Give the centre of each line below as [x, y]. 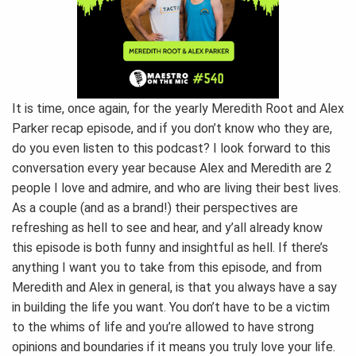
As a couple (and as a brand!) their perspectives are [155, 208]
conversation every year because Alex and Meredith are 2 [172, 168]
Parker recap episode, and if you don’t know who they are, [172, 129]
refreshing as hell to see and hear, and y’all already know [167, 228]
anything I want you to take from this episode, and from [167, 268]
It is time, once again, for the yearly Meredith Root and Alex [178, 109]
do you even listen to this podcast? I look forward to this [171, 149]
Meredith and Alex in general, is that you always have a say [174, 288]
